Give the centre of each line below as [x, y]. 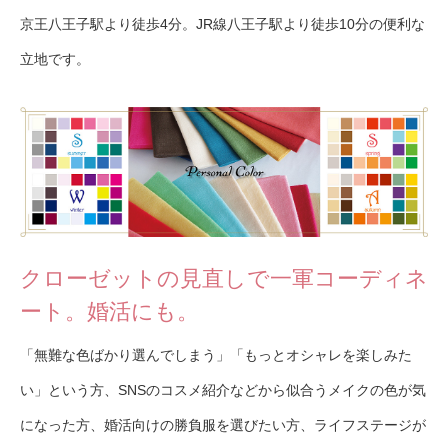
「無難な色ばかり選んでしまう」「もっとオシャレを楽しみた [216, 355]
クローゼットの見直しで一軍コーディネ [224, 279]
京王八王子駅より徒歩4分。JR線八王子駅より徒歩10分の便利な [222, 24]
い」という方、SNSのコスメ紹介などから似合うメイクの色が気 [223, 390]
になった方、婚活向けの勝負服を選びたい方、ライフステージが [223, 425]
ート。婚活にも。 [109, 312]
